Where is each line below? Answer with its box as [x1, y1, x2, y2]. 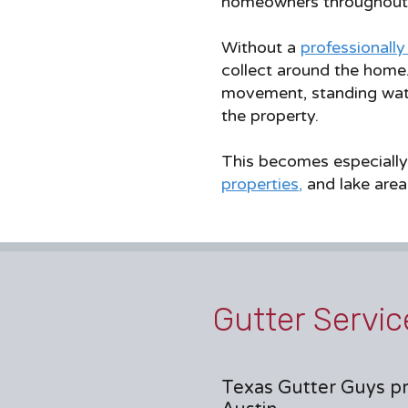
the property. [221, 106, 319, 126]
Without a [221, 37, 301, 57]
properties [221, 174, 299, 194]
